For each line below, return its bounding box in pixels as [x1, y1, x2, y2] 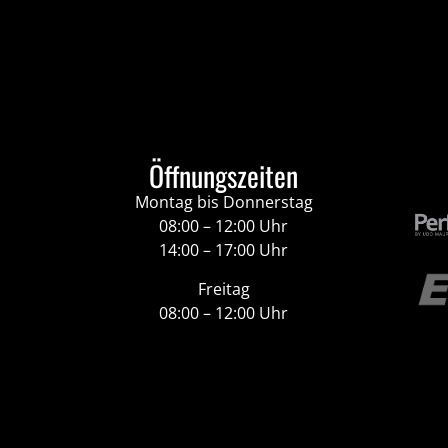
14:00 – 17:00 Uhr [159, 239, 289, 262]
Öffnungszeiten [149, 155, 299, 197]
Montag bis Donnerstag [134, 191, 313, 214]
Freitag [197, 277, 250, 300]
